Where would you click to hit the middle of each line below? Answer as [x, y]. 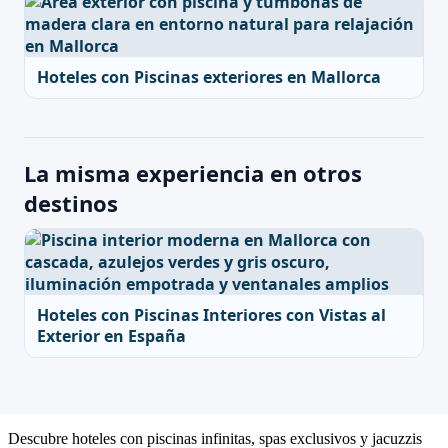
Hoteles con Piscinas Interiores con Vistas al [211, 315]
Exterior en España [111, 336]
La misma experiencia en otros [193, 173]
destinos [71, 203]
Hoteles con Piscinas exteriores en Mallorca [209, 77]
